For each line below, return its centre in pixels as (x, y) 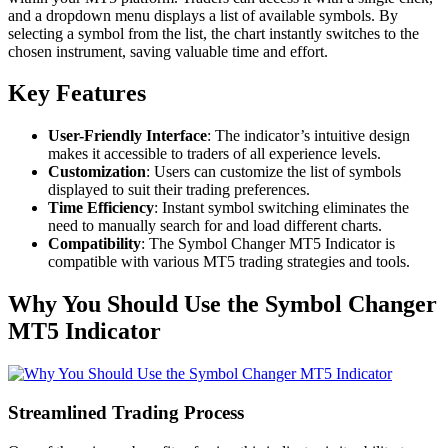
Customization (97, 172)
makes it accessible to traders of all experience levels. (214, 154)
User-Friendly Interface (127, 136)
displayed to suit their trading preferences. (179, 190)
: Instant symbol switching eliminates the (281, 208)
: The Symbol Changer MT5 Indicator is (268, 244)
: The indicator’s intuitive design (308, 136)
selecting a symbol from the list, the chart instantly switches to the (213, 33)
